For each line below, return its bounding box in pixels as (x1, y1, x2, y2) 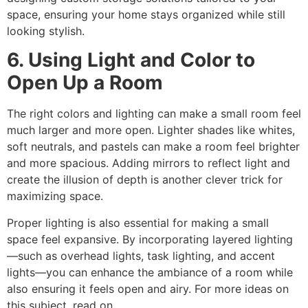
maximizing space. (7, 189, 103, 203)
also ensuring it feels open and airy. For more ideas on (7, 281, 289, 296)
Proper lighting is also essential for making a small (7, 215, 269, 230)
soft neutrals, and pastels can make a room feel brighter (7, 140, 300, 154)
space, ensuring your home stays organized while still (7, 7, 285, 21)
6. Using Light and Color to (7, 48, 255, 72)
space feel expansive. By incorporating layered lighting (7, 232, 293, 246)
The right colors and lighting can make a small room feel (7, 107, 301, 121)
